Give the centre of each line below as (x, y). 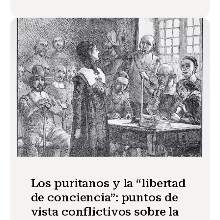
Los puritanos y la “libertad (108, 183)
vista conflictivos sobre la (105, 211)
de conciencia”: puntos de (104, 197)
